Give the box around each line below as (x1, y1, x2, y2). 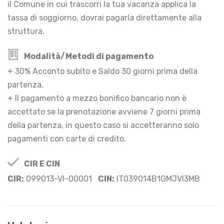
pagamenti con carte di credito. (7, 133, 126, 143)
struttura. (7, 26, 44, 36)
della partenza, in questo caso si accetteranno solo (7, 120, 199, 130)
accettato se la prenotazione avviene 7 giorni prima (7, 106, 200, 116)
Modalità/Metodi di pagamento (22, 51, 153, 61)
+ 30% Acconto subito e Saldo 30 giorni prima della (7, 66, 197, 76)
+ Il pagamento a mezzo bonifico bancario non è (7, 93, 186, 103)
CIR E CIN (22, 158, 60, 168)
